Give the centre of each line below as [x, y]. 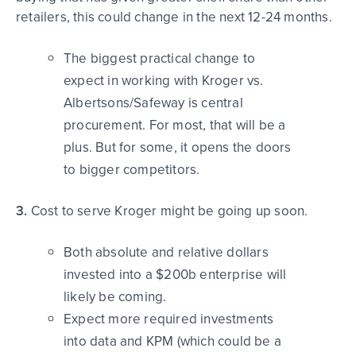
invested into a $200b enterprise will [175, 274]
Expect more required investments [169, 319]
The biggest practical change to [160, 58]
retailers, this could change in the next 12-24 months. [174, 17]
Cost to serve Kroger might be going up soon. [168, 211]
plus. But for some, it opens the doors [178, 147]
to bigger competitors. [132, 169]
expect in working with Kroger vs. [164, 80]
